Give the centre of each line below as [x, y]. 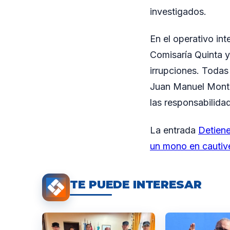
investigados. [178, 11]
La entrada [174, 130]
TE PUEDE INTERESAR [136, 184]
